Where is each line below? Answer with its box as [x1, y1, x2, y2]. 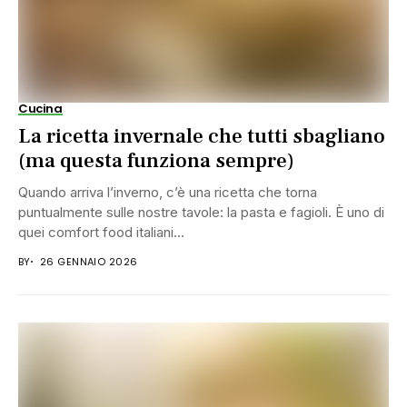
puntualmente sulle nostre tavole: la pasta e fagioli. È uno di [18, 203, 384, 221]
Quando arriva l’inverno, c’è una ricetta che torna [18, 183, 317, 201]
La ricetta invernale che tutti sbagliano [18, 122, 385, 150]
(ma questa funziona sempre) [18, 146, 294, 174]
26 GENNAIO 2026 [39, 253, 138, 269]
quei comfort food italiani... [18, 223, 184, 241]
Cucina [18, 99, 63, 117]
